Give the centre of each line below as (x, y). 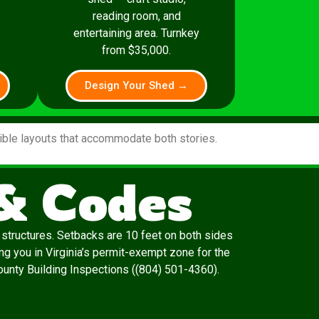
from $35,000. (137, 51)
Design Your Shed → (137, 85)
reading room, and (136, 16)
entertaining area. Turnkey (137, 33)
